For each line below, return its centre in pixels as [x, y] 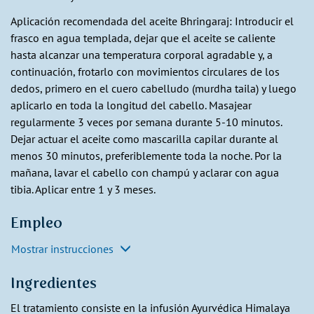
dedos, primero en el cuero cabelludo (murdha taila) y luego [153, 88]
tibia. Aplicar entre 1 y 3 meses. [83, 189]
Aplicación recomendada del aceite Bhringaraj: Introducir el [152, 21]
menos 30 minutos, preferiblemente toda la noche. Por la [146, 155]
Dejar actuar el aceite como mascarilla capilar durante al [144, 138]
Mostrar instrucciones [64, 248]
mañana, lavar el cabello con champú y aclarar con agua [145, 172]
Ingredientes [54, 282]
